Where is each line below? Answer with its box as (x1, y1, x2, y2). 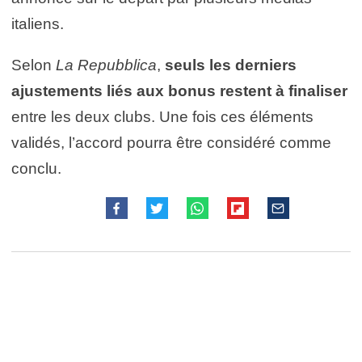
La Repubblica (56, 56, 157, 74)
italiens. (11, 15, 64, 32)
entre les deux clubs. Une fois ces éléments (11, 107, 314, 125)
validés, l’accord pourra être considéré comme (11, 133, 331, 151)
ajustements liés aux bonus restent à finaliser (11, 82, 347, 99)
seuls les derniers (165, 56, 297, 74)
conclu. (11, 159, 61, 177)
